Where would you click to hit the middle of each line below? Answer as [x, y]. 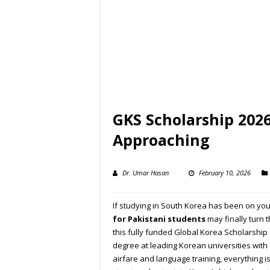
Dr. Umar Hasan [146, 173]
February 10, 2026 [225, 173]
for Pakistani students [159, 219]
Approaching [161, 140]
